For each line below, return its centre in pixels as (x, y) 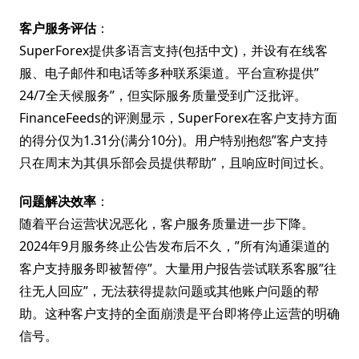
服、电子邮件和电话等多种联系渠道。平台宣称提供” (169, 73)
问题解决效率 (58, 201)
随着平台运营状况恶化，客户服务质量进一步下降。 (167, 224)
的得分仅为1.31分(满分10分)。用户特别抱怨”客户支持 (173, 140)
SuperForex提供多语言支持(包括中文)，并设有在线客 (173, 50)
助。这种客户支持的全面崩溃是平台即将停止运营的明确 (179, 313)
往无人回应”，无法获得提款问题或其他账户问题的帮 (169, 291)
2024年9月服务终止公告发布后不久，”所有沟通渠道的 (174, 246)
